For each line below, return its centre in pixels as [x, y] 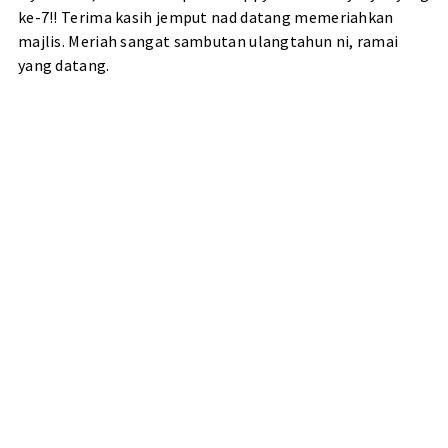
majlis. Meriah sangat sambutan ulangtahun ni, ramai [208, 41]
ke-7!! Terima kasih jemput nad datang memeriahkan [205, 17]
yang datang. [63, 65]
